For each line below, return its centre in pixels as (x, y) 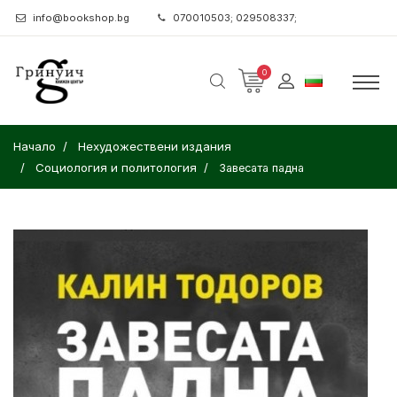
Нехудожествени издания (155, 146)
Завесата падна (261, 168)
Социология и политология (116, 167)
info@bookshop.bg (81, 18)
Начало (35, 146)
